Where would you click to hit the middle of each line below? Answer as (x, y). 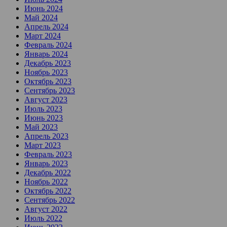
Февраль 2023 (48, 155)
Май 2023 (41, 127)
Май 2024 (41, 18)
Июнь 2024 (44, 9)
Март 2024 (43, 36)
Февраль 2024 (48, 45)
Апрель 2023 (46, 136)
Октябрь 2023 (48, 82)
